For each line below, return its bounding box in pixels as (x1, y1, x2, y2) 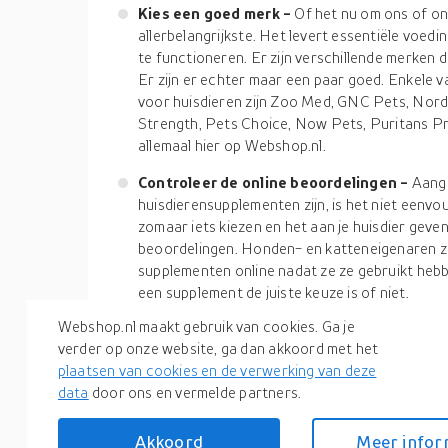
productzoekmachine (118, 364, 263, 382)
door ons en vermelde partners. (88, 383, 302, 402)
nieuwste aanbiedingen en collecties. (118, 408, 362, 426)
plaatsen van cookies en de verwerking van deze (57, 361, 377, 380)
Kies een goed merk (138, 4, 283, 22)
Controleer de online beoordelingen (138, 173, 401, 191)
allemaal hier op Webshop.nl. (138, 136, 326, 154)
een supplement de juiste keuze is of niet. (138, 283, 409, 301)
